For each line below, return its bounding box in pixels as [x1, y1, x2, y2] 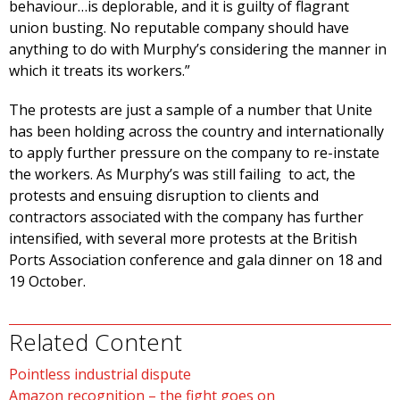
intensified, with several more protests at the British [9, 229, 357, 249]
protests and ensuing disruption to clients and [9, 186, 319, 206]
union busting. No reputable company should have [9, 18, 349, 38]
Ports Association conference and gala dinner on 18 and [9, 250, 382, 271]
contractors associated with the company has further [9, 207, 363, 228]
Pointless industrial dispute [9, 364, 191, 385]
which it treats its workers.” [9, 61, 190, 81]
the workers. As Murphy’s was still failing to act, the [9, 164, 355, 185]
